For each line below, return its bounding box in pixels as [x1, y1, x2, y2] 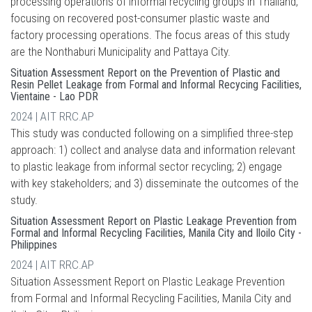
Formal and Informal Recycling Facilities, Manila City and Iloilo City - [10, 226, 302, 240]
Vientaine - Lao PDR [10, 90, 98, 103]
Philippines [10, 238, 57, 251]
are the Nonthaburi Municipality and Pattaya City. [10, 45, 231, 58]
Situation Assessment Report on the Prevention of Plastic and [10, 66, 280, 79]
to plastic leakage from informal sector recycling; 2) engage [10, 159, 282, 173]
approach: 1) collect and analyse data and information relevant [10, 143, 295, 157]
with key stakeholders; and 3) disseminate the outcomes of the [10, 176, 299, 190]
